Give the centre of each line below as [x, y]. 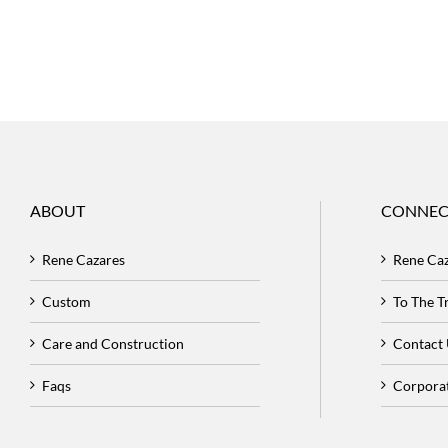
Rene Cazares [83, 260]
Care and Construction [113, 344]
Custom [66, 302]
